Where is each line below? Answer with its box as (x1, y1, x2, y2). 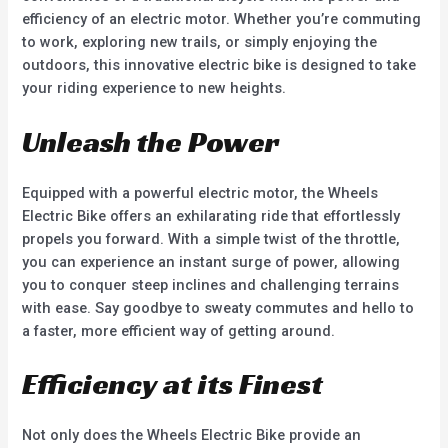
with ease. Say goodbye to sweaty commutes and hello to (22, 298, 415, 317)
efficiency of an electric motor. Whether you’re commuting (22, 10, 422, 29)
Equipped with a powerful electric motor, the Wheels (22, 183, 379, 202)
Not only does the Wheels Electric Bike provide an (22, 426, 362, 445)
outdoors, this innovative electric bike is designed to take (22, 56, 417, 75)
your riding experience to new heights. (22, 79, 287, 98)
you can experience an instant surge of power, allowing (22, 252, 401, 271)
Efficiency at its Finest (22, 365, 324, 404)
